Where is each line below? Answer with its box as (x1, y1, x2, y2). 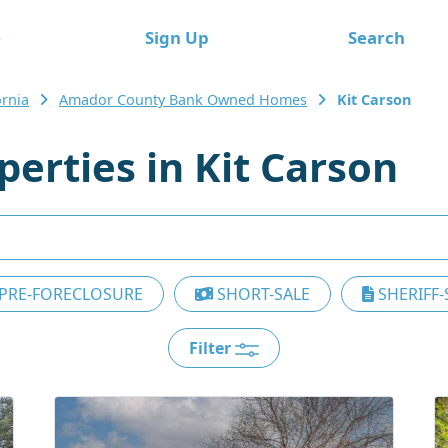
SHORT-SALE (213, 283, 310, 305)
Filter (189, 337, 235, 359)
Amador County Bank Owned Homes (59, 90, 307, 109)
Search (347, 25, 405, 49)
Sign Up (144, 25, 209, 49)
